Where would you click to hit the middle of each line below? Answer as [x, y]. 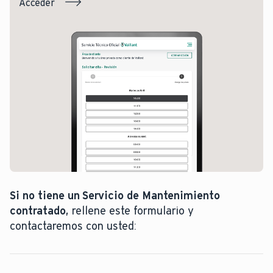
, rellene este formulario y [130, 211]
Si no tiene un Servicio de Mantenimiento [115, 195]
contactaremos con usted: [73, 226]
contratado [38, 211]
